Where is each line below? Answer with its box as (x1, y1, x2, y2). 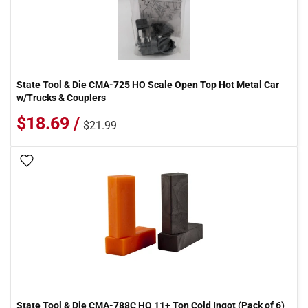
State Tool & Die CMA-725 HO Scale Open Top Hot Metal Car (16, 79, 279, 90)
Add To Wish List (39, 156, 109, 167)
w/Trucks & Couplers (16, 92, 106, 103)
